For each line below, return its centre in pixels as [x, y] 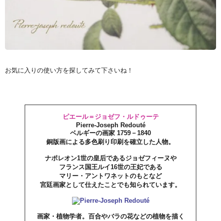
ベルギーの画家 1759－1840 [110, 133]
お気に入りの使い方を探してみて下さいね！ [69, 70]
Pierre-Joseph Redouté [110, 125]
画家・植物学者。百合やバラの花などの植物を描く [110, 216]
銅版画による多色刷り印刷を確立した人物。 [110, 142]
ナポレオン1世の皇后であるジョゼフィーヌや [110, 158]
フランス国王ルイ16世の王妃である [110, 167]
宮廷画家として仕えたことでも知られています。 [110, 185]
